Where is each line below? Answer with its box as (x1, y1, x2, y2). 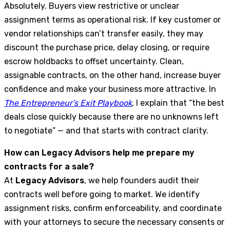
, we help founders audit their (84, 175, 199, 185)
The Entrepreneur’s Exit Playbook (4, 98, 132, 108)
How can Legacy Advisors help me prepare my (4, 147, 194, 158)
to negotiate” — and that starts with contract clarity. (4, 125, 208, 136)
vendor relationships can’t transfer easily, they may (4, 28, 203, 39)
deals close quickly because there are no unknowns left (4, 111, 219, 122)
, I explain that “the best (132, 98, 224, 108)
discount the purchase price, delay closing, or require (4, 42, 209, 52)
